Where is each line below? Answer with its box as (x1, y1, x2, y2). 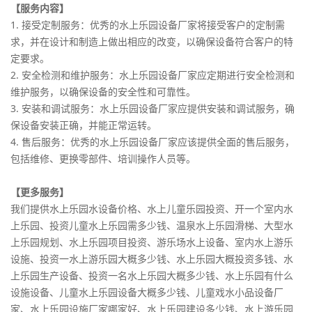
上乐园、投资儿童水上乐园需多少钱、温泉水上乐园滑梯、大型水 (10, 218, 293, 232)
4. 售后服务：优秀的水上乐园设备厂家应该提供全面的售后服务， (10, 134, 295, 148)
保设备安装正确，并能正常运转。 (10, 118, 157, 132)
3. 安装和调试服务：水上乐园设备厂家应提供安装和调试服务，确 (10, 101, 295, 115)
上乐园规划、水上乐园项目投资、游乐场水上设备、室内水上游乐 (10, 235, 293, 249)
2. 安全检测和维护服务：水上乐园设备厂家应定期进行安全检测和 (10, 68, 295, 81)
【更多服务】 (10, 185, 69, 198)
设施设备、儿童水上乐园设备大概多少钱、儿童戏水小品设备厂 (10, 285, 283, 299)
